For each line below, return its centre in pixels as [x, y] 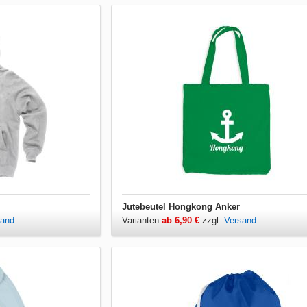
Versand [240, 220]
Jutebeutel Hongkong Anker [181, 207]
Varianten [142, 220]
